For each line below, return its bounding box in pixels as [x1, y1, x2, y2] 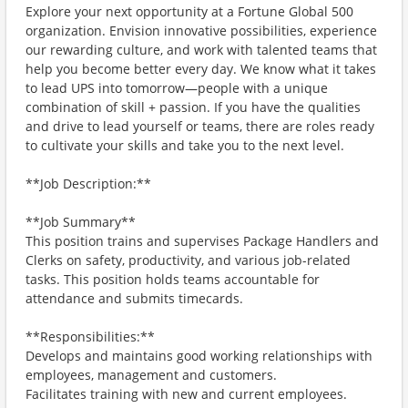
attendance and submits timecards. [25, 290, 243, 307]
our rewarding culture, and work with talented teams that [25, 41, 377, 58]
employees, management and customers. [25, 366, 277, 383]
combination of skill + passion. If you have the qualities [25, 98, 361, 116]
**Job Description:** [25, 175, 151, 192]
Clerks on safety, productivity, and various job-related [25, 251, 351, 269]
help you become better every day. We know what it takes [25, 60, 376, 77]
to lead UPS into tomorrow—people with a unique [25, 79, 328, 97]
